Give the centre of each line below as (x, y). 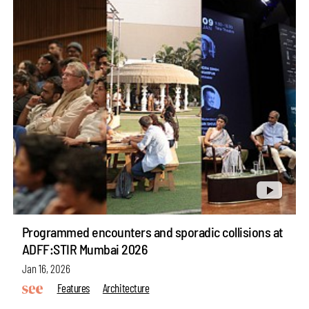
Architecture (126, 288)
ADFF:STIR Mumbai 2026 (84, 249)
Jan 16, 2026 (46, 269)
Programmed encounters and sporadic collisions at (152, 231)
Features (73, 288)
